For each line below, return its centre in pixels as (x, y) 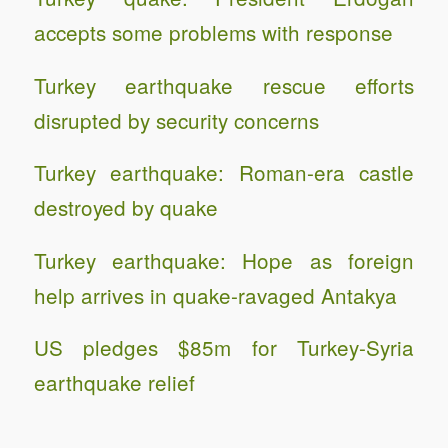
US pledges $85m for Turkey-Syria (224, 347)
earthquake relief (114, 382)
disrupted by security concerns (176, 119)
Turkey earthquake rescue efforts (224, 84)
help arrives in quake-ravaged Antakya (215, 294)
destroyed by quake (125, 207)
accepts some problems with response (213, 32)
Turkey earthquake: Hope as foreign (224, 259)
